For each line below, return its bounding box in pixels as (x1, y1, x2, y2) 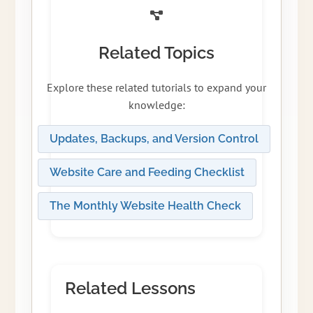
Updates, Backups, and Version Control (49, 132, 259, 146)
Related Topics (99, 43, 214, 64)
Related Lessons (64, 278, 196, 299)
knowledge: (128, 98, 185, 112)
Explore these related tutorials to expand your (47, 80, 266, 95)
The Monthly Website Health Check (49, 199, 241, 213)
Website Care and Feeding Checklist (49, 166, 245, 180)
